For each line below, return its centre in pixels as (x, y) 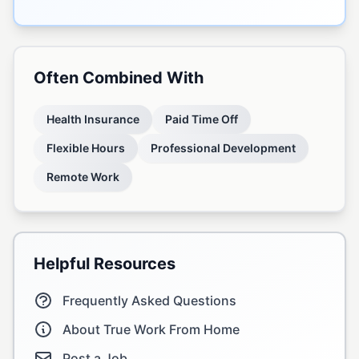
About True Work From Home (151, 329)
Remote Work (83, 177)
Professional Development (223, 148)
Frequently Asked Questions (149, 301)
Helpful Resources (105, 264)
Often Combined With (119, 78)
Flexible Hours (86, 148)
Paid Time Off (202, 119)
